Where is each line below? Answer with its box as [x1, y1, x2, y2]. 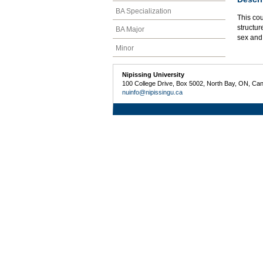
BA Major [116, 25, 144, 34]
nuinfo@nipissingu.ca [122, 89, 183, 96]
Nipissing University [122, 71, 185, 79]
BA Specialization [116, 6, 171, 15]
